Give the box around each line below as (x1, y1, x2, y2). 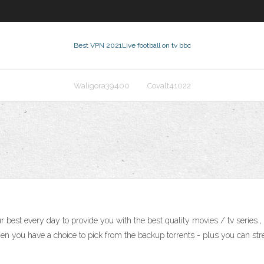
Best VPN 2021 (73, 41, 122, 49)
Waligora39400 (73, 81, 130, 90)
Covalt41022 (147, 81, 191, 90)
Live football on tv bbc (121, 41, 191, 49)
